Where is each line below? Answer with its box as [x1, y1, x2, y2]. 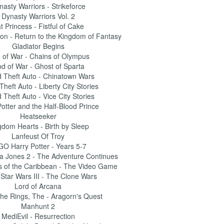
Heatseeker [19, 111, 56, 121]
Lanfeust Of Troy [11, 131, 64, 141]
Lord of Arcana [14, 181, 61, 191]
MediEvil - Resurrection [1, 211, 75, 221]
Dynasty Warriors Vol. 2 [1, 11, 75, 21]
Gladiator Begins [11, 41, 64, 51]
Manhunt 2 [21, 201, 55, 211]
